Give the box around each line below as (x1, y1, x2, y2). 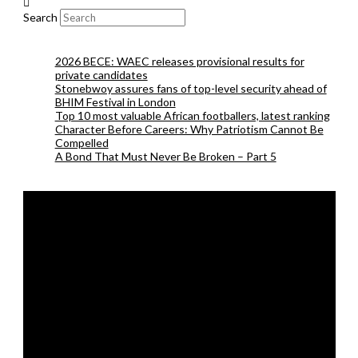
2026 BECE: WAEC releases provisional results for (54, 54, 304, 68)
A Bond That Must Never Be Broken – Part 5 (54, 149, 276, 163)
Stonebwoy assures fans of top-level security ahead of (54, 81, 327, 95)
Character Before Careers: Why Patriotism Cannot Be (54, 121, 324, 136)
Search (22, 10, 58, 24)
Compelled (54, 135, 109, 149)
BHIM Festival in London (54, 94, 176, 109)
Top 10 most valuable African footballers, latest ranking (54, 108, 330, 122)
